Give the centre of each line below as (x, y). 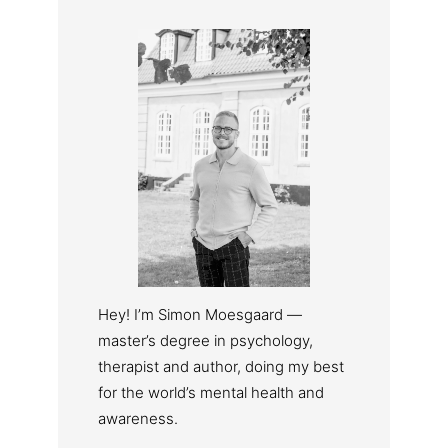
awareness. (138, 418)
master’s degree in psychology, (205, 340)
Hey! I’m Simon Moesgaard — (200, 314)
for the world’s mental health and (211, 392)
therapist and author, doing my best (221, 366)
